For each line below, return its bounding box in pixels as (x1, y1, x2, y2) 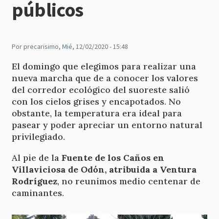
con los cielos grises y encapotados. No (12, 96, 181, 107)
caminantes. (12, 187, 64, 199)
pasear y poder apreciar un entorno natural (12, 119, 202, 131)
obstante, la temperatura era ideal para (12, 108, 182, 119)
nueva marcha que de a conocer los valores (12, 72, 198, 84)
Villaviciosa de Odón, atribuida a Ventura (12, 164, 197, 175)
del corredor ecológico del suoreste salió (12, 84, 190, 95)
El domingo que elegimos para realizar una (12, 61, 196, 72)
